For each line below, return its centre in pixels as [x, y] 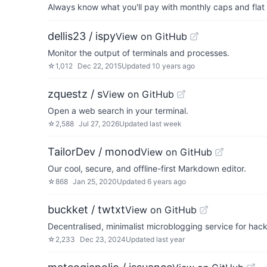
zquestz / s [75, 94]
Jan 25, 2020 [95, 181]
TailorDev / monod [94, 152]
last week [166, 124]
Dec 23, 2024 [103, 239]
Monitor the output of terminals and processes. [139, 53]
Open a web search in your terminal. [118, 111]
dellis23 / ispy [82, 36]
